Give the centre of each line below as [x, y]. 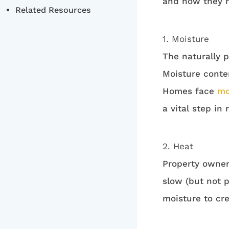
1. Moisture [186, 39]
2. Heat [178, 146]
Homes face [190, 91]
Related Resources [53, 10]
